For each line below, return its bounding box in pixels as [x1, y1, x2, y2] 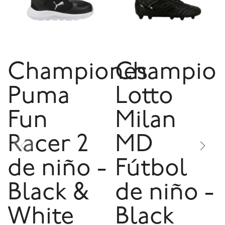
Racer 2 [8, 133, 89, 157]
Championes [8, 61, 148, 85]
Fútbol [115, 157, 187, 181]
